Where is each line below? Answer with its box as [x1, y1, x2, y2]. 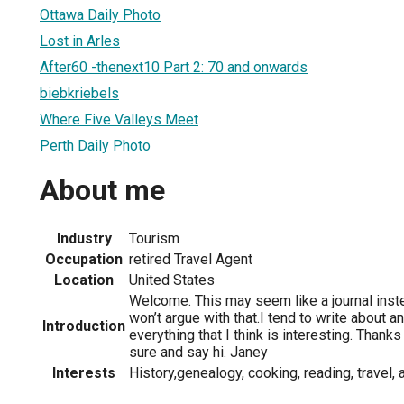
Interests [52, 363, 115, 381]
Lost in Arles [40, 32, 120, 50]
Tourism [129, 229, 179, 247]
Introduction [42, 317, 125, 335]
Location [54, 271, 114, 289]
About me [40, 173, 165, 208]
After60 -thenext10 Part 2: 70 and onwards [40, 58, 308, 76]
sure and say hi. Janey [129, 343, 268, 361]
